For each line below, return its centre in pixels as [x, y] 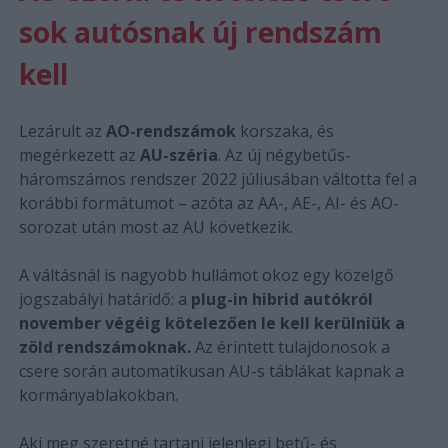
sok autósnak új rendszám [200, 32]
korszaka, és [284, 131]
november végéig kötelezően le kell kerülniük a [211, 323]
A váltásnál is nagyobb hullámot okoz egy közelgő [206, 275]
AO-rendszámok [170, 131]
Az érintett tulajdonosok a [290, 347]
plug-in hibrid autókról [281, 299]
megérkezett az [79, 155]
